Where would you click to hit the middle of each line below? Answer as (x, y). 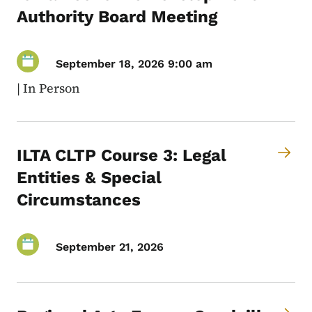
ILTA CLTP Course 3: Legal (122, 156)
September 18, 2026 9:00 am (134, 63)
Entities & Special (89, 178)
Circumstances (79, 200)
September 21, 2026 (110, 247)
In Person (52, 88)
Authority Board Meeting (117, 17)
